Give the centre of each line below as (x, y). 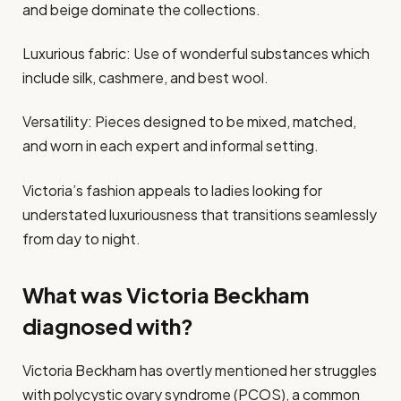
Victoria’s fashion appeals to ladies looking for (172, 190)
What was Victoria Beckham (166, 294)
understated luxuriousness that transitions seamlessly (200, 214)
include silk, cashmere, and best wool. (145, 77)
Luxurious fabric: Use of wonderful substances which (196, 53)
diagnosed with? (108, 325)
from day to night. (81, 238)
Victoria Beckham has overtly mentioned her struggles (200, 370)
